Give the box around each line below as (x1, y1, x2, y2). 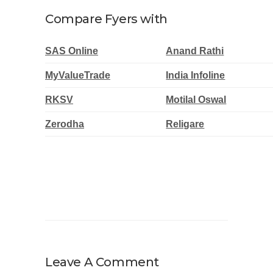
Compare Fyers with (45, 11, 168, 26)
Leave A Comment (45, 255, 159, 270)
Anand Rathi (166, 45, 224, 56)
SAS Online (45, 45, 98, 56)
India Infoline (166, 69, 225, 80)
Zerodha (45, 118, 84, 129)
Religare (166, 118, 205, 129)
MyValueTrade (45, 69, 110, 80)
